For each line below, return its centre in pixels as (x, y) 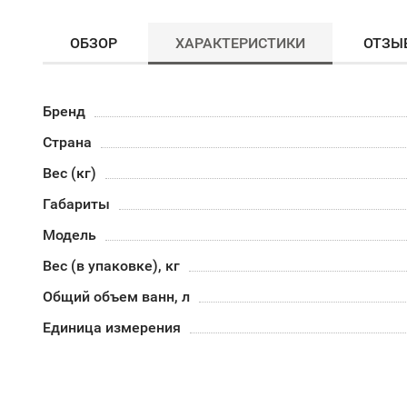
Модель (69, 235)
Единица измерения (112, 328)
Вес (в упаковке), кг (111, 266)
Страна (67, 142)
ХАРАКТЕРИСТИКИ (240, 43)
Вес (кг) (69, 173)
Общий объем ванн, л (116, 297)
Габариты (76, 204)
